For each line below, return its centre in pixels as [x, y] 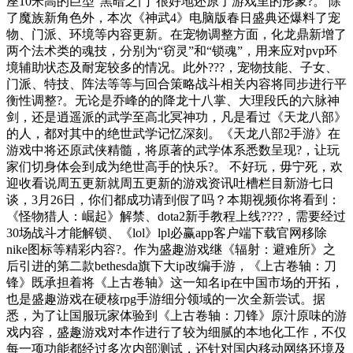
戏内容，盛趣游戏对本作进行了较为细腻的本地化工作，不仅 [176, 332]
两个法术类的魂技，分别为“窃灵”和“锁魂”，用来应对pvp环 [172, 50]
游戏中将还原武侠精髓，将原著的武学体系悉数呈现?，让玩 [173, 150]
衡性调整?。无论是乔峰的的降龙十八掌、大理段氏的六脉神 [173, 100]
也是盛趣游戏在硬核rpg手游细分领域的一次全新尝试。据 [166, 299]
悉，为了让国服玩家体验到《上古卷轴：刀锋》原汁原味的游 [176, 315]
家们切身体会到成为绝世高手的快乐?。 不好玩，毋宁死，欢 [175, 166]
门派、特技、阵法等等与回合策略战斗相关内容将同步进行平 [176, 84]
